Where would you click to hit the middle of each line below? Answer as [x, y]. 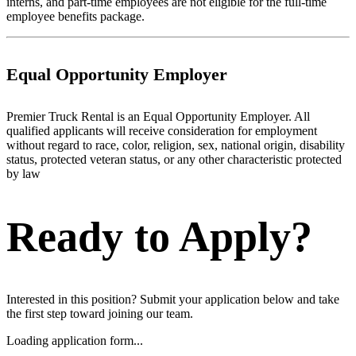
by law [23, 173]
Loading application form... [75, 340]
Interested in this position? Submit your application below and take [173, 299]
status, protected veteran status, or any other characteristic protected [174, 159]
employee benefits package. [75, 17]
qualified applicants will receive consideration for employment [162, 130]
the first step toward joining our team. [100, 313]
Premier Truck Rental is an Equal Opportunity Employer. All [158, 116]
